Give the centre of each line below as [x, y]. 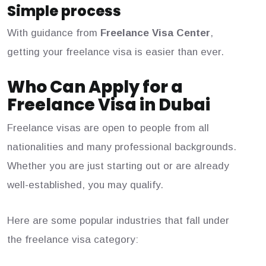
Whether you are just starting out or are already [118, 166]
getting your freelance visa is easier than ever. [115, 52]
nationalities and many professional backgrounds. [122, 147]
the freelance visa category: [73, 240]
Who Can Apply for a [95, 87]
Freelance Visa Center [155, 33]
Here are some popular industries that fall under [118, 221]
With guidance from [54, 33]
